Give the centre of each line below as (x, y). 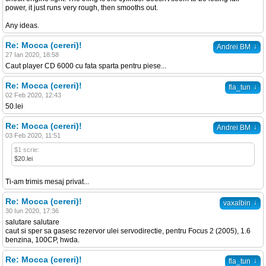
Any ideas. (22, 25)
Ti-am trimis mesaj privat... (47, 181)
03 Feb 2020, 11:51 (33, 135)
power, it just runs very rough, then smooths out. (82, 7)
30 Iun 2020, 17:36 (32, 210)
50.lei (14, 106)
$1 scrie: (27, 149)
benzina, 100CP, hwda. (42, 240)
